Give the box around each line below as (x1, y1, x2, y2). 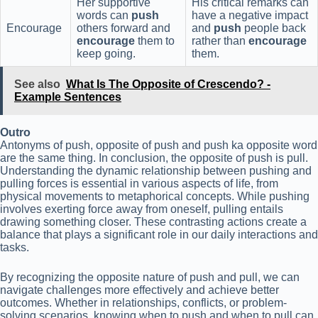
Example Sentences (14, 90, 121, 103)
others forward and (77, 21, 170, 34)
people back (241, 21, 306, 34)
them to (135, 34, 175, 47)
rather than (192, 34, 248, 47)
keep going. (77, 47, 136, 60)
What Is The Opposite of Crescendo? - (66, 77, 270, 90)
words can (77, 9, 131, 21)
